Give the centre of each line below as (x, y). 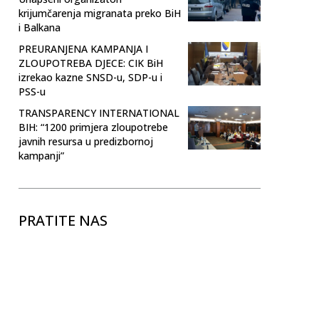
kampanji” (41, 155)
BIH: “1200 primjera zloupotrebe (93, 127)
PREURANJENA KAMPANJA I (83, 48)
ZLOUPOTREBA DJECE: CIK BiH (91, 63)
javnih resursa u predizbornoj (86, 141)
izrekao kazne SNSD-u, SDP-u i (90, 77)
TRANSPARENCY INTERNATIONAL (99, 113)
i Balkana (40, 27)
